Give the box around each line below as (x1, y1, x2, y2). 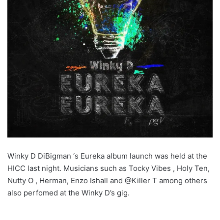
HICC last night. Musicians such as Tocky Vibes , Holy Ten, (7, 163, 210, 173)
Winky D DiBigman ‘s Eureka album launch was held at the (7, 151, 207, 161)
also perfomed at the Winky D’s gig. (7, 188, 130, 197)
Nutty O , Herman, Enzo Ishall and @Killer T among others (7, 175, 207, 185)
